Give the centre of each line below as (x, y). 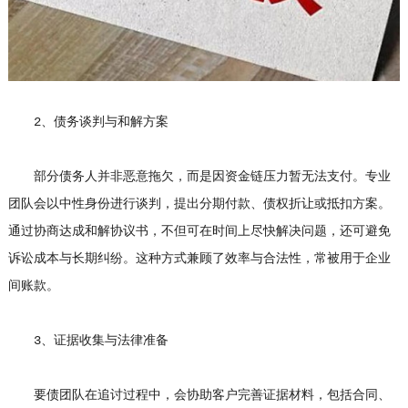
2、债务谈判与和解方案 (88, 122)
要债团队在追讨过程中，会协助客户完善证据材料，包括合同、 (199, 396)
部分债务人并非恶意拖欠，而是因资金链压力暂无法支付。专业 (199, 177)
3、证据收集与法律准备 (88, 341)
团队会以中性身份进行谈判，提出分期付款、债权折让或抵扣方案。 (199, 204)
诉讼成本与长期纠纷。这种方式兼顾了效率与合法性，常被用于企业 (199, 259)
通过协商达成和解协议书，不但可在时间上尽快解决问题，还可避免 (199, 232)
